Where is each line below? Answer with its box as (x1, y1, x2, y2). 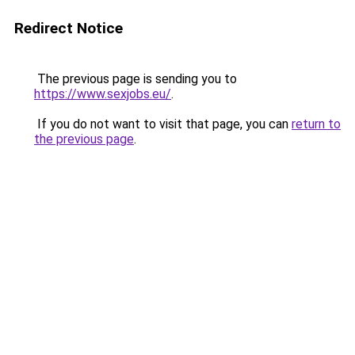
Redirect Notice (14, 19, 123, 37)
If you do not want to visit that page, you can (34, 116, 292, 132)
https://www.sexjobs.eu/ (34, 86, 171, 101)
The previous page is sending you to (34, 71, 237, 86)
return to (292, 116, 341, 132)
